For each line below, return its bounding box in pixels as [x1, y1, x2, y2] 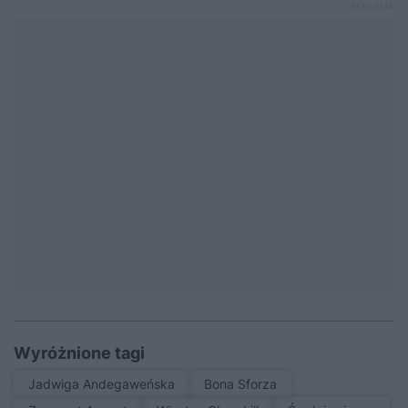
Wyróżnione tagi [14, 342, 145, 362]
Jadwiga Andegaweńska [36, 375, 175, 392]
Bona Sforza [212, 375, 277, 392]
